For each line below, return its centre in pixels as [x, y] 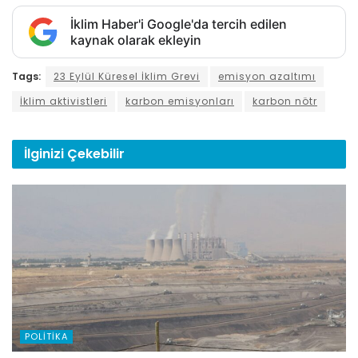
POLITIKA [46, 336]
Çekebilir [96, 153]
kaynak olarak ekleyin [136, 40]
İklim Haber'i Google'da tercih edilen [179, 24]
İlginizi [46, 153]
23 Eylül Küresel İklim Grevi [127, 76]
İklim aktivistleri [64, 101]
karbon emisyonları [180, 101]
